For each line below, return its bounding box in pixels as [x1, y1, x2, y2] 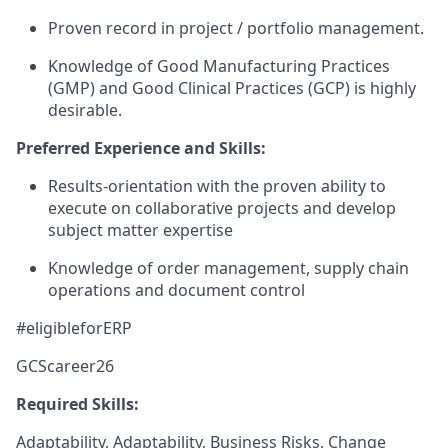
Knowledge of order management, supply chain [48, 257, 409, 279]
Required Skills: [16, 393, 139, 415]
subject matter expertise [48, 219, 233, 241]
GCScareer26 [16, 355, 114, 377]
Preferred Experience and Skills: [16, 137, 266, 159]
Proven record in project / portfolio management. [48, 17, 424, 39]
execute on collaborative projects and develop [48, 197, 396, 219]
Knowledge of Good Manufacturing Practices [48, 55, 390, 77]
